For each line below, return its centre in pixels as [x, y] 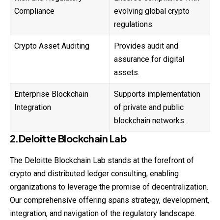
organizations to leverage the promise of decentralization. [109, 187]
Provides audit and [146, 46]
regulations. [134, 25]
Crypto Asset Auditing [52, 46]
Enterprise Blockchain [51, 94]
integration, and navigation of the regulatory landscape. [103, 214]
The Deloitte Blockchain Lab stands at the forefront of [102, 161]
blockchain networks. [150, 121]
